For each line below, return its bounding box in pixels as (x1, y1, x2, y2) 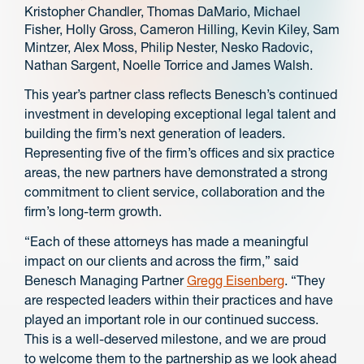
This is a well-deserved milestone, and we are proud (24, 330, 326, 347)
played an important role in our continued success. (24, 310, 318, 327)
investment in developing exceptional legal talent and (24, 105, 336, 122)
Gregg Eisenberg (187, 271, 284, 288)
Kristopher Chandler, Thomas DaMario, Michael (24, 3, 301, 19)
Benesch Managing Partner (24, 271, 187, 288)
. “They (284, 271, 325, 288)
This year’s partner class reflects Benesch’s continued (24, 85, 337, 102)
